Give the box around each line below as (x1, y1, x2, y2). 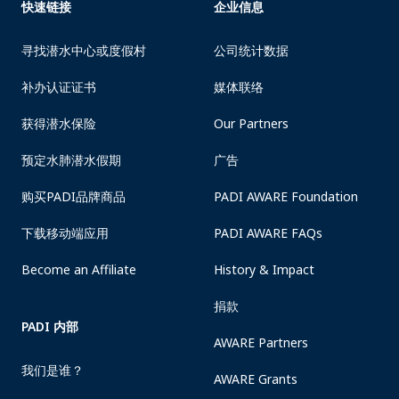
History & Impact (213, 261, 314, 278)
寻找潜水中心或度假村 (21, 42, 146, 59)
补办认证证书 (21, 78, 96, 95)
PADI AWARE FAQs (213, 224, 322, 241)
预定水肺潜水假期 (21, 151, 121, 168)
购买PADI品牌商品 (21, 188, 126, 205)
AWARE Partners (213, 334, 308, 351)
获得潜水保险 (21, 115, 96, 132)
